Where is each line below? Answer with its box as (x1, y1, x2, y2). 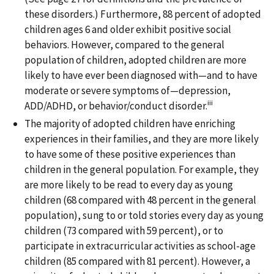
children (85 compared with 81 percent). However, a (24, 254, 250, 268)
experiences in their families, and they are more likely (24, 131, 259, 146)
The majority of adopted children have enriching (24, 116, 235, 130)
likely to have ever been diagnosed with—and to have (24, 68, 257, 82)
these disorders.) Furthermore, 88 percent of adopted (24, 7, 261, 21)
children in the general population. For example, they (24, 162, 259, 176)
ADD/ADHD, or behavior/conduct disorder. (24, 98, 207, 113)
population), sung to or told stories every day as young (24, 208, 264, 222)
